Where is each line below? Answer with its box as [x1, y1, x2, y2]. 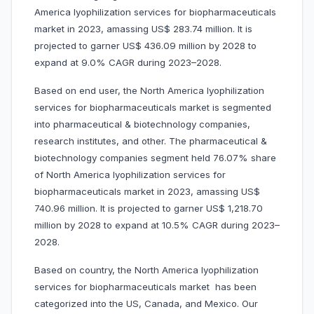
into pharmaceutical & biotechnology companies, [34, 118, 250, 130]
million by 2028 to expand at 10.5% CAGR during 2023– [34, 219, 280, 231]
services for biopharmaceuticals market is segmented [34, 102, 271, 114]
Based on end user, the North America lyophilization [34, 85, 264, 97]
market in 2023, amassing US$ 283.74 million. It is [34, 23, 252, 35]
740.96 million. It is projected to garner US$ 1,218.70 [34, 203, 263, 214]
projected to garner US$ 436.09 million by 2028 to [34, 40, 257, 52]
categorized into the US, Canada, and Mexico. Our [34, 298, 258, 310]
